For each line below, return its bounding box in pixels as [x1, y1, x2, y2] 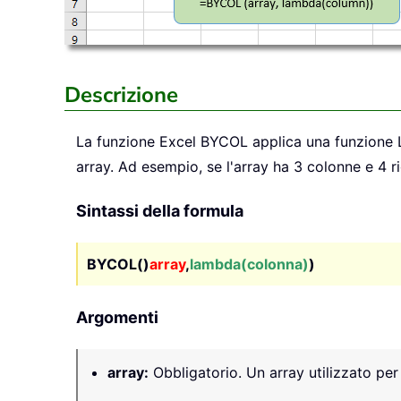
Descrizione [64, 81, 178, 110]
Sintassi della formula [76, 201, 243, 221]
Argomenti [76, 308, 158, 328]
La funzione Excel [76, 132, 200, 151]
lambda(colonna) [190, 255, 309, 274]
